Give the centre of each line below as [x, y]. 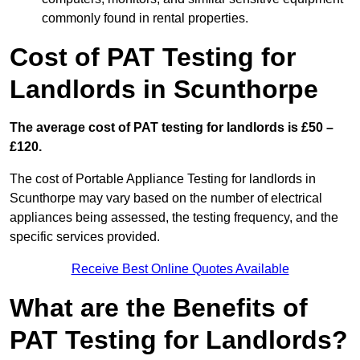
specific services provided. [85, 237]
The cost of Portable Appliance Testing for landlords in [163, 179]
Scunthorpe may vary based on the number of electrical [166, 198]
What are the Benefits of [159, 308]
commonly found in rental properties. [145, 18]
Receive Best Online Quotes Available [180, 269]
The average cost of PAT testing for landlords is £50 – [172, 128]
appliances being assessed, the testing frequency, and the [174, 218]
